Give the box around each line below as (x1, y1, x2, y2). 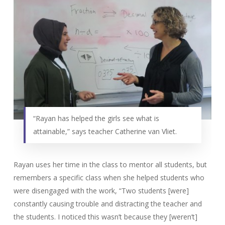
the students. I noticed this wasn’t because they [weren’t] (13, 211, 197, 221)
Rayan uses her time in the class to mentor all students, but (13, 159, 207, 169)
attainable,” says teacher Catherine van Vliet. (33, 126, 177, 136)
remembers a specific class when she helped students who (13, 172, 204, 182)
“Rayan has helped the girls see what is (33, 113, 159, 123)
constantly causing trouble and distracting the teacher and (13, 198, 202, 208)
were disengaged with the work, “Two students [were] (13, 185, 189, 195)
